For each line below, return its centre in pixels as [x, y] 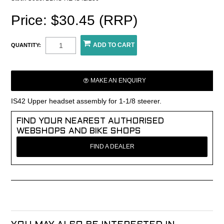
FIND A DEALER [112, 147]
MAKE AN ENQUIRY [118, 81]
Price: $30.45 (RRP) [74, 20]
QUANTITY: [26, 45]
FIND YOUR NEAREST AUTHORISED [90, 122]
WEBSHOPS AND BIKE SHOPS [79, 132]
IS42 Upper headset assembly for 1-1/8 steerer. [86, 101]
